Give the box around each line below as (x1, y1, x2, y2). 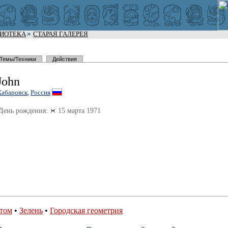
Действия (52, 56, 77, 62)
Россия (31, 89, 50, 96)
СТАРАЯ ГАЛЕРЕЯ (33, 31, 88, 38)
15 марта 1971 (56, 106, 101, 115)
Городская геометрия (50, 206, 123, 215)
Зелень (19, 206, 43, 215)
